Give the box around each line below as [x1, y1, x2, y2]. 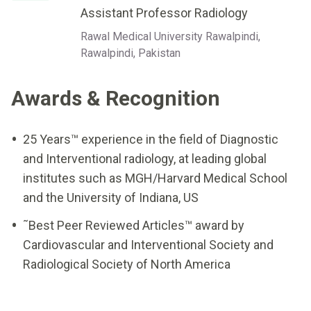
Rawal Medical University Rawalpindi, [81, 30, 260, 43]
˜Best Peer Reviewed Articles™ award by [23, 218, 244, 233]
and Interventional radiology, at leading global [23, 151, 267, 166]
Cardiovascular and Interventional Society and [23, 237, 274, 252]
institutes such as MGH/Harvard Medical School [23, 171, 287, 185]
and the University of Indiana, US [23, 190, 199, 205]
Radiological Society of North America [23, 257, 230, 271]
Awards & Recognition [11, 86, 220, 110]
